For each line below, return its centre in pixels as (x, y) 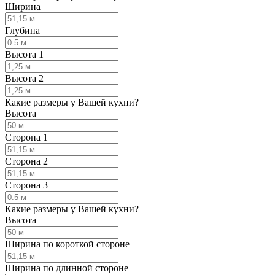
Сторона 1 (26, 137)
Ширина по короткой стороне (67, 244)
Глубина (22, 31)
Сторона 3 (26, 185)
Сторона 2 (26, 161)
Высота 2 (24, 79)
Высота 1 (24, 55)
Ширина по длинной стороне (67, 268)
